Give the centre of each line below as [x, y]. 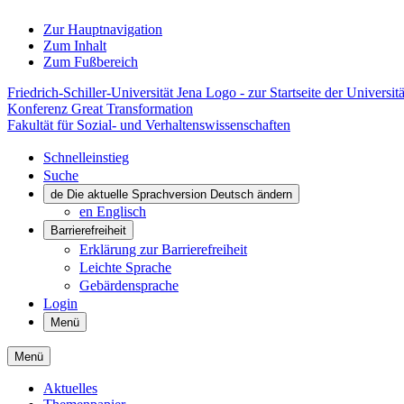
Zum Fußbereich [91, 62]
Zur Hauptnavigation [103, 29]
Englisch [121, 211]
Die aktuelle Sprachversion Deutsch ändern [179, 194]
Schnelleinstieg [86, 157]
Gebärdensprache [129, 285]
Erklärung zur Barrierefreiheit [163, 249]
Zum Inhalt [75, 46]
